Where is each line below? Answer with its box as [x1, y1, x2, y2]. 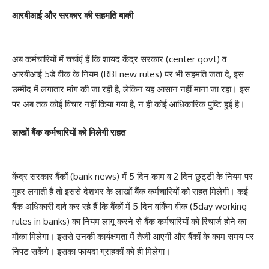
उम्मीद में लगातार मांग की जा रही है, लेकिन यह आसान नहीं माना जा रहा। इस [12, 83, 250, 95]
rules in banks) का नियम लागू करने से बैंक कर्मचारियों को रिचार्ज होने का [12, 215, 246, 227]
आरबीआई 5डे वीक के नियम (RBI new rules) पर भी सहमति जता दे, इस [12, 68, 244, 80]
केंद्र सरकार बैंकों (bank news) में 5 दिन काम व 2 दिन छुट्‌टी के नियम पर [12, 170, 253, 182]
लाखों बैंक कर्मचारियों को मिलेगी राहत [12, 127, 125, 138]
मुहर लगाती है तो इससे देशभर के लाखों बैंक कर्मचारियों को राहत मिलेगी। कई [12, 185, 248, 197]
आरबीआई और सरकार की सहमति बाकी [12, 10, 133, 21]
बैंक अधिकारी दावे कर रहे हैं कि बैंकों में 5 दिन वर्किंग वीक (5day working [12, 200, 247, 212]
